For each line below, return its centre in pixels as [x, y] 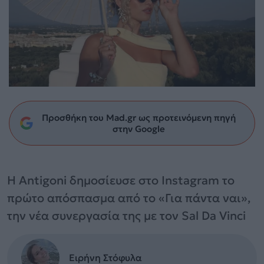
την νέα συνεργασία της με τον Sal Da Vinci [126, 215]
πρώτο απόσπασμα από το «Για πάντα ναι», [129, 198]
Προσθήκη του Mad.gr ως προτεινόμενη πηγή [138, 117]
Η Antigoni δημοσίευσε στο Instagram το [121, 180]
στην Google [138, 128]
